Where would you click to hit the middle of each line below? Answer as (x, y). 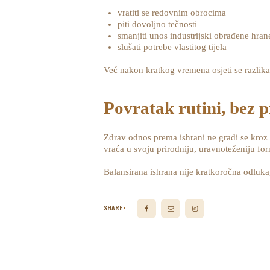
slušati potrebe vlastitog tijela (172, 47)
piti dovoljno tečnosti (157, 24)
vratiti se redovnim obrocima (171, 12)
